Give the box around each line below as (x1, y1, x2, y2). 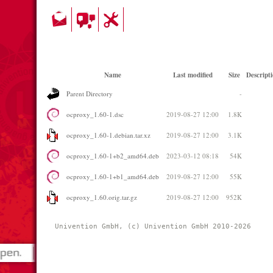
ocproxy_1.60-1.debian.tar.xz (66, 130, 151, 140)
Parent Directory (66, 89, 113, 98)
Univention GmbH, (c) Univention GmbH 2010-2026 (55, 222, 255, 230)
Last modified (172, 70, 213, 80)
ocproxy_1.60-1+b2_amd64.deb (66, 151, 159, 160)
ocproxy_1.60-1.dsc (66, 110, 124, 119)
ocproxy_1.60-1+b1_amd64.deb (66, 172, 159, 181)
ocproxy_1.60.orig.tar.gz (66, 193, 137, 202)
